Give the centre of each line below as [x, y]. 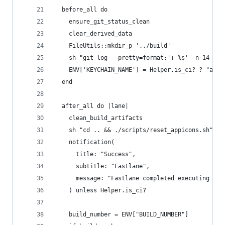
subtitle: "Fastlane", [102, 166]
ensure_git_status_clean [102, 22]
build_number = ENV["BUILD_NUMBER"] [122, 214]
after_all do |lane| [92, 106]
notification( [85, 142]
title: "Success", [97, 154]
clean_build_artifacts [99, 118]
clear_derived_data [99, 34]
